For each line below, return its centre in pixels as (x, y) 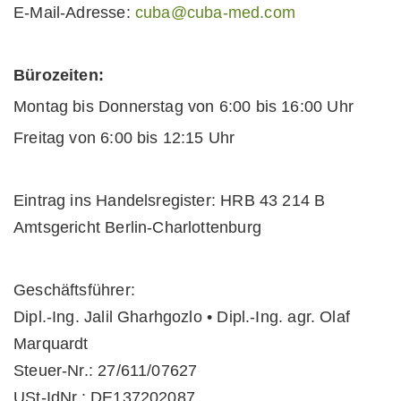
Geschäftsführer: (74, 290)
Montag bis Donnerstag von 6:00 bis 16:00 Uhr (183, 107)
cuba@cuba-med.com (215, 13)
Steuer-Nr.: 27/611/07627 (106, 371)
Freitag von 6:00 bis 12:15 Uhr (124, 138)
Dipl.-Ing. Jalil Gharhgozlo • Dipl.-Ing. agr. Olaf (182, 317)
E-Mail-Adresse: (74, 13)
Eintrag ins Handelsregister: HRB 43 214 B (170, 200)
